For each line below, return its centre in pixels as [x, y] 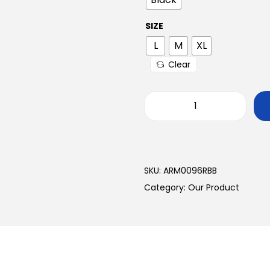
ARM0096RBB [190, 170]
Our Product [214, 187]
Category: [166, 187]
